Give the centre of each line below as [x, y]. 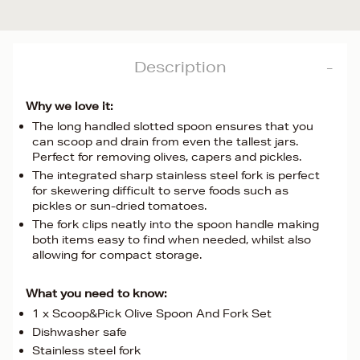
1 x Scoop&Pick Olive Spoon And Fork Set [152, 313]
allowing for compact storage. [117, 255]
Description [180, 67]
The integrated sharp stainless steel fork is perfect [176, 175]
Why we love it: [70, 106]
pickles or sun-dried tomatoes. [119, 206]
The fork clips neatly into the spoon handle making [176, 224]
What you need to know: [96, 293]
